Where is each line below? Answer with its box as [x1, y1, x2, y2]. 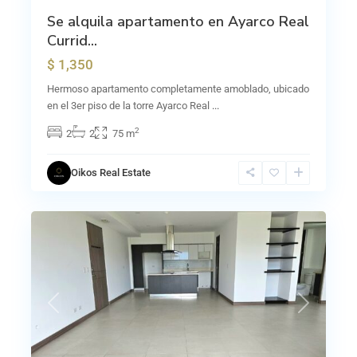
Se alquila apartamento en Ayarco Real [47, 12, 309, 31]
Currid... [47, 31, 97, 50]
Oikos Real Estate [71, 167, 151, 178]
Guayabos [47, 190, 92, 202]
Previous [52, 304, 92, 317]
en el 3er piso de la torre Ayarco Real [47, 100, 212, 112]
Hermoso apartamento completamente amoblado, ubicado [47, 83, 309, 95]
